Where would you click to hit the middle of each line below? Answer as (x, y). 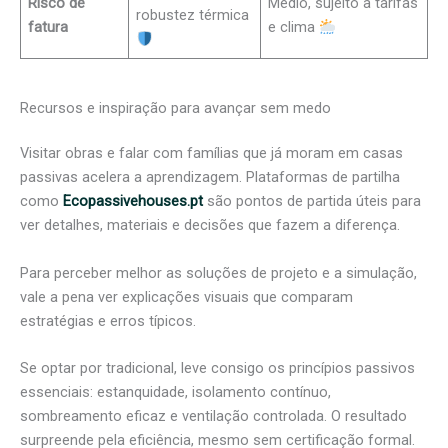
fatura (48, 27)
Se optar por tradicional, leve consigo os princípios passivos (217, 368)
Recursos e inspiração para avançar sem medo (175, 107)
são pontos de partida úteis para (312, 201)
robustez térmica (193, 15)
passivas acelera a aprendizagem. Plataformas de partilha (210, 177)
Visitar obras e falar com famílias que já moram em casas (211, 153)
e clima (294, 27)
